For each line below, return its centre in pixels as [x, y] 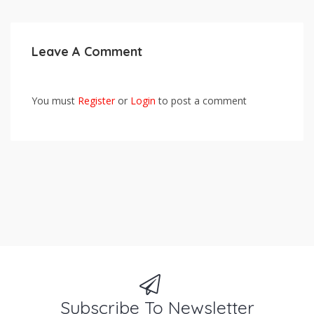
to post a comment [201, 101]
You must [55, 101]
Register [96, 101]
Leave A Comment [87, 52]
